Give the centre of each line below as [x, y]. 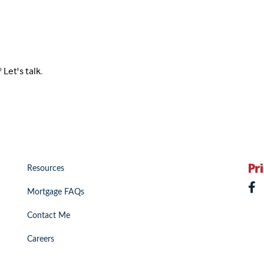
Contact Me [49, 216]
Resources [46, 169]
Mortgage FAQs [55, 192]
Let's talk [22, 71]
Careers [41, 239]
